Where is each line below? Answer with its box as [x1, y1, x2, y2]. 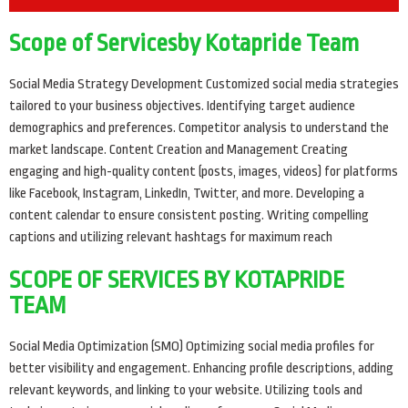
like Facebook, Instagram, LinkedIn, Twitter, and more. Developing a [9, 186, 364, 202]
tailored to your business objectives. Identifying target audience [9, 98, 355, 115]
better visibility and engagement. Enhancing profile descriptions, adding [9, 361, 393, 377]
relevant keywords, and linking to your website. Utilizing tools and [9, 382, 362, 399]
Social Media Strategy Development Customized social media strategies [9, 76, 399, 93]
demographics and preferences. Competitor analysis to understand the [9, 120, 389, 137]
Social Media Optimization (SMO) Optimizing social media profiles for [9, 339, 374, 355]
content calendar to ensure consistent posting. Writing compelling [9, 208, 369, 224]
